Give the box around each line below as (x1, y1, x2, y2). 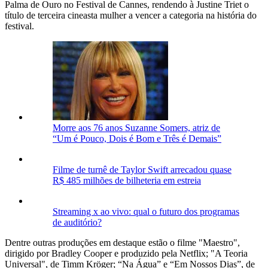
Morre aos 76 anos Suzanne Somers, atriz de (53, 122, 220, 133)
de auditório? (53, 217, 102, 227)
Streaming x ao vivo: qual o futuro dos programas (53, 206, 239, 217)
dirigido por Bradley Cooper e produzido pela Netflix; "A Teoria (5, 248, 248, 258)
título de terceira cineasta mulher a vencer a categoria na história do (5, 10, 257, 20)
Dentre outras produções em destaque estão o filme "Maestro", (5, 237, 240, 248)
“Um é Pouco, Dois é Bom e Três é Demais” (53, 133, 221, 144)
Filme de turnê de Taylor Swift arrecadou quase (53, 164, 232, 175)
